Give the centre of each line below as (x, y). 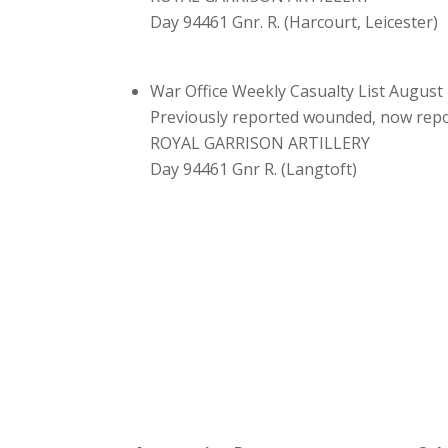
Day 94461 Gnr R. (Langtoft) (254, 168)
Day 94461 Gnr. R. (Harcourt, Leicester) (294, 21)
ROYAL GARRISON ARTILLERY (260, 142)
